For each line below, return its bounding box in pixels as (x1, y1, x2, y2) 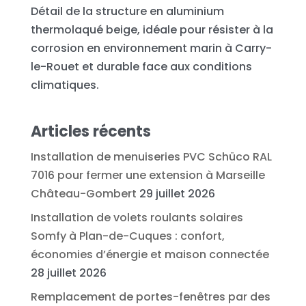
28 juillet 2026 (30, 264, 107, 281)
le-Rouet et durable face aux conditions (30, 58, 252, 74)
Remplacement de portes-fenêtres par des (30, 288, 270, 305)
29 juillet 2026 (139, 185, 215, 201)
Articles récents (30, 120, 151, 142)
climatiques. (30, 76, 99, 93)
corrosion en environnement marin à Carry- (30, 40, 272, 56)
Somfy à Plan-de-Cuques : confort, (30, 227, 225, 244)
